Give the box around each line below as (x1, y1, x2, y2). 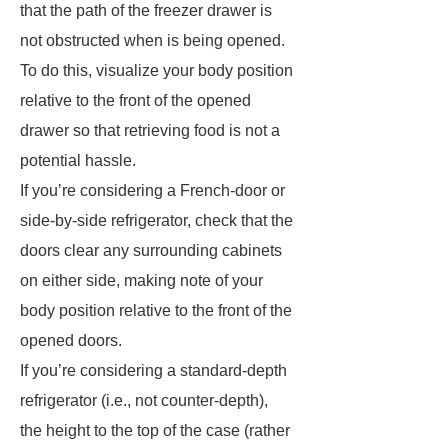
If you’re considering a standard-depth (20, 362, 287, 379)
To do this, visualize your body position (20, 62, 293, 79)
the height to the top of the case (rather (20, 422, 290, 439)
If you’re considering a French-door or (20, 182, 285, 199)
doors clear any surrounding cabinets (20, 242, 282, 259)
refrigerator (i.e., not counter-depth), (20, 392, 268, 409)
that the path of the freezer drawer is (20, 2, 272, 19)
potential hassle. (20, 152, 136, 169)
